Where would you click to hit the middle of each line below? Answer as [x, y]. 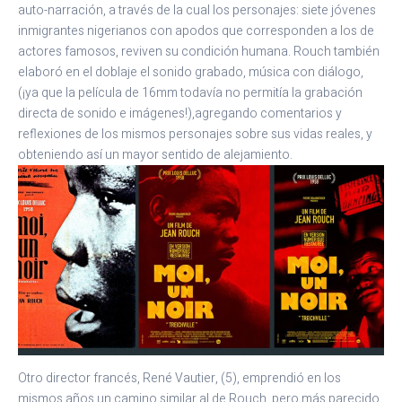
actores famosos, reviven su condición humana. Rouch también [199, 52]
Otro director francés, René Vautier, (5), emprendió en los [179, 379]
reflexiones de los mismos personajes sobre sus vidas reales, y [195, 135]
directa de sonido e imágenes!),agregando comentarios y [180, 114]
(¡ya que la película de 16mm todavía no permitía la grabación [190, 93]
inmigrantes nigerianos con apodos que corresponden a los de [196, 31]
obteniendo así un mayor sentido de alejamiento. [155, 155]
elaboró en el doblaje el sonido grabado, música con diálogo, [191, 73]
